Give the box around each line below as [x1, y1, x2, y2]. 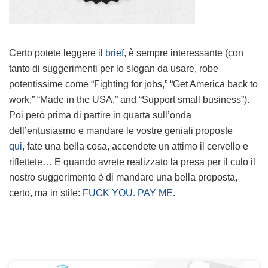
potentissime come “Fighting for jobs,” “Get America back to [9, 78, 258, 89]
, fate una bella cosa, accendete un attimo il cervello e [22, 141, 248, 151]
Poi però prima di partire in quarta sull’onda [9, 109, 191, 120]
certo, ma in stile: [9, 187, 83, 198]
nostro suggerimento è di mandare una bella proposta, [9, 172, 237, 182]
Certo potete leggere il [9, 47, 105, 58]
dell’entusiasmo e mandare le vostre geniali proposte [9, 125, 233, 136]
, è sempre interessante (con [124, 47, 243, 58]
